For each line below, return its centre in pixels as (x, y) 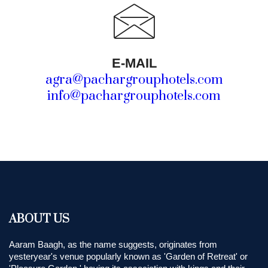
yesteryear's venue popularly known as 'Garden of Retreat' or (128, 256)
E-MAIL (134, 63)
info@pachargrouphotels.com (134, 96)
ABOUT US (39, 219)
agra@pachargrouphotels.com (134, 80)
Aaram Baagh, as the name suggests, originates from (113, 244)
